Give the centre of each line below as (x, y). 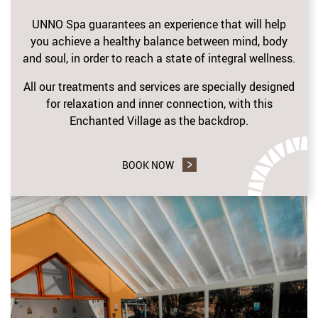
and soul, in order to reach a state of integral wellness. (159, 58)
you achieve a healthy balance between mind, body (159, 41)
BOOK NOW (148, 165)
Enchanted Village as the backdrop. (159, 120)
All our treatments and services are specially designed (159, 86)
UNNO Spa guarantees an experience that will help (159, 24)
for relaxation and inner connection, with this (159, 103)
